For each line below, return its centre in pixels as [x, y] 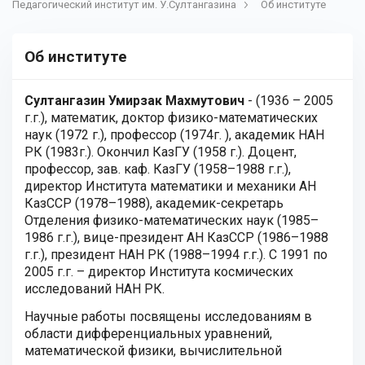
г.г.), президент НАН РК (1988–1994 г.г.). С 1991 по [176, 255]
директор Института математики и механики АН [170, 186]
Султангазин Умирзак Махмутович [136, 101]
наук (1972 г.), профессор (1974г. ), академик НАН [174, 135]
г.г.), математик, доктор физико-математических [171, 118]
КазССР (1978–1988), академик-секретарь [154, 203]
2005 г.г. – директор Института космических [159, 272]
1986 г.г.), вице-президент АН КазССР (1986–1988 [176, 237]
